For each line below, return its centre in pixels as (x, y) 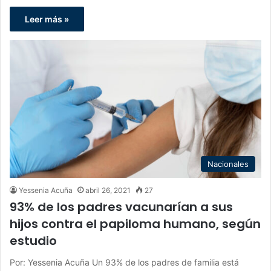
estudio (33, 240)
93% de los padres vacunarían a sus (121, 207)
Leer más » (47, 19)
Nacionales (228, 164)
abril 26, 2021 (108, 190)
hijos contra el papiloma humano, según (135, 224)
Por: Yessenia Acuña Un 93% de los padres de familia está (124, 262)
